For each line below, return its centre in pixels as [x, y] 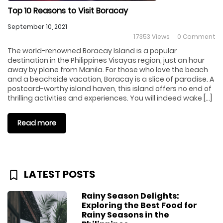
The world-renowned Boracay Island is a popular [92, 51]
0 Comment [196, 37]
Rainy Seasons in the [126, 215]
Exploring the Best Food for [140, 205]
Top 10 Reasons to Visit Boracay [68, 11]
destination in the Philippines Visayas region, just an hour [106, 60]
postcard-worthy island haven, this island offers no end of [110, 89]
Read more [37, 123]
